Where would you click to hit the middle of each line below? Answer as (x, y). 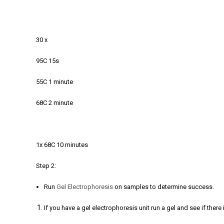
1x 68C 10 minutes (62, 145)
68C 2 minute (54, 103)
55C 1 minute (54, 82)
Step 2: (46, 166)
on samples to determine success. (164, 187)
